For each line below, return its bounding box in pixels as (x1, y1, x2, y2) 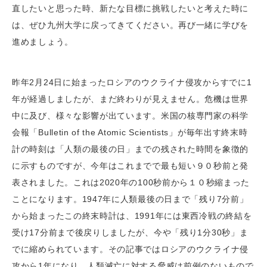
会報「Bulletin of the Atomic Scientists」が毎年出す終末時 (12, 128, 248, 137)
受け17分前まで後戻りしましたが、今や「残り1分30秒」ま (12, 228, 249, 237)
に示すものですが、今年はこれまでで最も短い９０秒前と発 (12, 161, 249, 170)
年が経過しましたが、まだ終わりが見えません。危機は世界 (12, 94, 249, 104)
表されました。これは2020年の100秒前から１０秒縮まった (12, 178, 250, 187)
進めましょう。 (12, 37, 73, 46)
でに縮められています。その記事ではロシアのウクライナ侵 (12, 244, 249, 254)
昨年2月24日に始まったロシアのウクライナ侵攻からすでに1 (12, 77, 252, 87)
